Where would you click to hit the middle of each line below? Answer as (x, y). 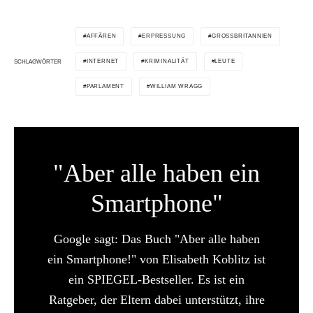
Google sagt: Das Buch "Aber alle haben (156, 239)
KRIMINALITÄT (167, 61)
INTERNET (103, 61)
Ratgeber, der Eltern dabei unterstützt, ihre (156, 300)
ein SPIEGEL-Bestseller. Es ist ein (156, 280)
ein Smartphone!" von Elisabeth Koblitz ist (156, 260)
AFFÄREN (101, 36)
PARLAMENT (105, 87)
